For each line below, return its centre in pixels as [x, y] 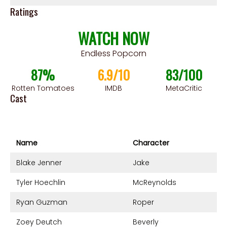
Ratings [24, 11]
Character [151, 143]
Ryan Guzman [42, 202]
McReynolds [155, 182]
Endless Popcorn [113, 54]
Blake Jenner [39, 162]
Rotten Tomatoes [43, 88]
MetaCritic [184, 88]
